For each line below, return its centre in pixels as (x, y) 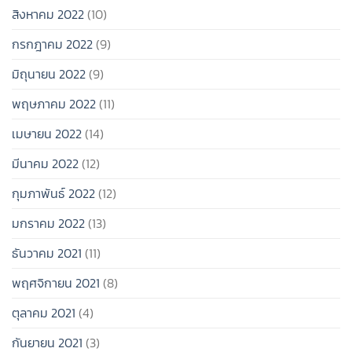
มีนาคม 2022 (45, 164)
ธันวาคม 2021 (47, 253)
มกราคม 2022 (48, 224)
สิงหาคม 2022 (48, 15)
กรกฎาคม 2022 (52, 44)
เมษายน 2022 (47, 134)
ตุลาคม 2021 (44, 313)
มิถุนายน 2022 (49, 74)
